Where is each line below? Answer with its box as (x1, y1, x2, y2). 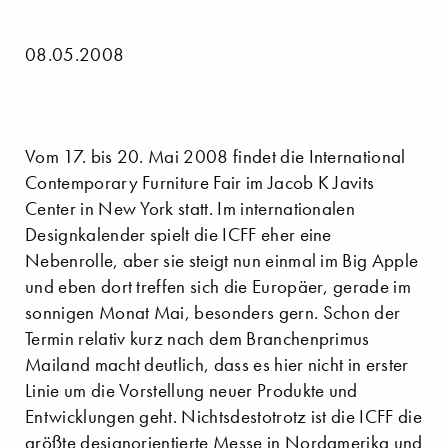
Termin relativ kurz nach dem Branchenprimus (25, 327, 370, 351)
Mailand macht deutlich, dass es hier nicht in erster (25, 353, 409, 377)
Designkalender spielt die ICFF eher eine (25, 223, 332, 247)
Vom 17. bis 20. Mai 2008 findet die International (25, 145, 406, 169)
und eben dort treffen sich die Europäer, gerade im (25, 275, 412, 299)
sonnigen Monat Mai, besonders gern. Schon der (25, 301, 401, 325)
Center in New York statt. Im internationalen (25, 197, 356, 221)
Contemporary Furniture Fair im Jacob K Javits (25, 171, 375, 195)
